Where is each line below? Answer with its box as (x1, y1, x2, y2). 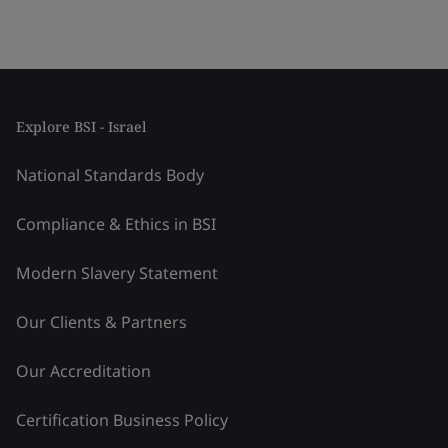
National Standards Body (16, 164, 204, 186)
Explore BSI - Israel (16, 117, 147, 136)
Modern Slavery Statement (16, 262, 218, 284)
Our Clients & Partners (16, 311, 187, 333)
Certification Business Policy (16, 409, 228, 431)
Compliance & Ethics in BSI (16, 213, 216, 235)
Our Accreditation (16, 360, 151, 382)
